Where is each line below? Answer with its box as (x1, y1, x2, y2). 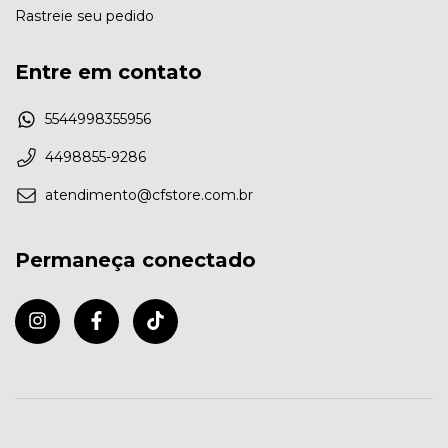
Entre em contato (15, 59, 202, 84)
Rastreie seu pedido (15, 6, 154, 25)
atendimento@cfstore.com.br (45, 186, 253, 205)
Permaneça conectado (15, 248, 256, 273)
